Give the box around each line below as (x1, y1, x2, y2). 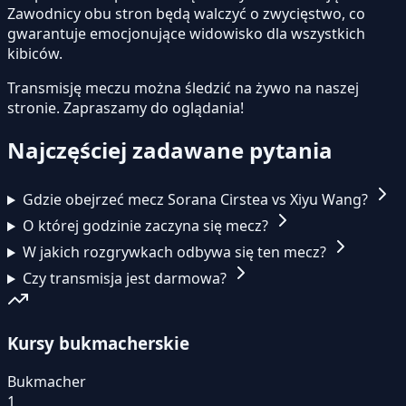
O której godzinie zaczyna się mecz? (22, 216, 272, 237)
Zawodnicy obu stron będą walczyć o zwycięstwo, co (7, 3, 365, 24)
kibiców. (7, 43, 63, 63)
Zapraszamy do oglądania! (63, 97, 244, 118)
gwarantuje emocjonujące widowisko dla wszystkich (7, 23, 365, 43)
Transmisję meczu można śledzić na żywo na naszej (7, 77, 359, 98)
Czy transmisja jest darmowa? (22, 268, 230, 289)
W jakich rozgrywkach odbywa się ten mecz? (22, 242, 330, 263)
